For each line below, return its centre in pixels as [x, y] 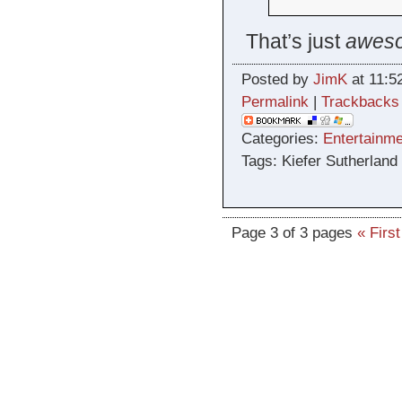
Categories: [282, 139]
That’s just [295, 42]
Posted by [277, 80]
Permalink [275, 102]
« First [378, 233]
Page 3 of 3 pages [292, 233]
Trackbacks [360, 102]
